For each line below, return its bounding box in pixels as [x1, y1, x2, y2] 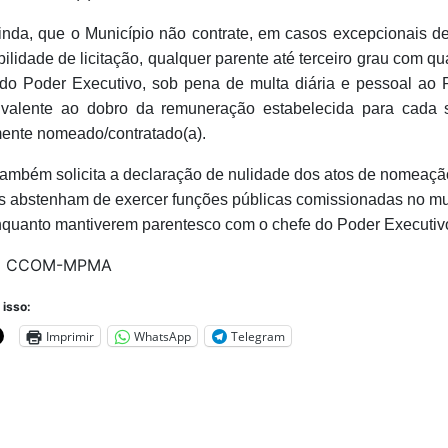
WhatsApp [133, 327, 191, 345]
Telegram [230, 327, 285, 345]
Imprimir [45, 327, 94, 345]
